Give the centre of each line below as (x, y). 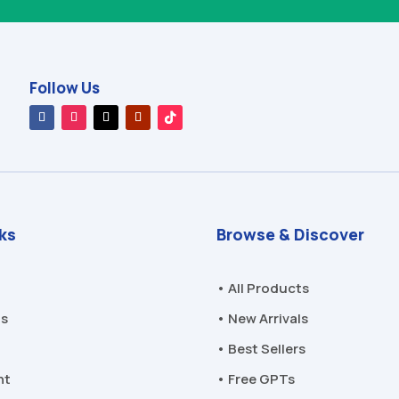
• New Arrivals (263, 318)
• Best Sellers (261, 348)
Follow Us (64, 88)
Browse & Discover (291, 234)
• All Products (263, 288)
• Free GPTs (256, 379)
